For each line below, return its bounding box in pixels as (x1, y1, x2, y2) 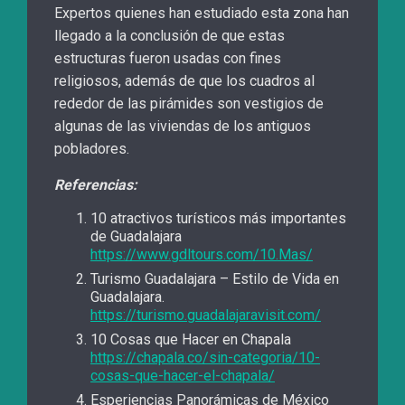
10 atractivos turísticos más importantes (90, 210, 346, 228)
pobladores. (54, 140, 129, 158)
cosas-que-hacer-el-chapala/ (90, 367, 275, 385)
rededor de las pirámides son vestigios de (54, 95, 324, 113)
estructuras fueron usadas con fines (54, 50, 281, 68)
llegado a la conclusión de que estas (54, 27, 285, 45)
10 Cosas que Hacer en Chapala (90, 331, 291, 349)
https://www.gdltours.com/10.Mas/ (90, 246, 313, 264)
